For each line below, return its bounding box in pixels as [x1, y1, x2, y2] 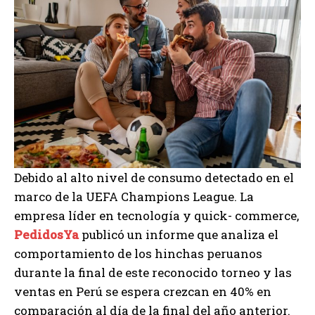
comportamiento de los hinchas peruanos [14, 245, 262, 262]
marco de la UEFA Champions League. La [14, 188, 254, 205]
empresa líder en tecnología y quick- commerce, [14, 207, 299, 224]
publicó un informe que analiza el [82, 226, 278, 243]
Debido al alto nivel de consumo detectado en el [14, 169, 294, 186]
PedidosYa [14, 226, 79, 243]
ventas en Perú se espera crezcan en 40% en [14, 283, 271, 300]
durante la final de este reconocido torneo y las [14, 264, 292, 281]
